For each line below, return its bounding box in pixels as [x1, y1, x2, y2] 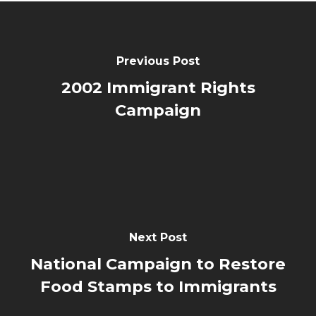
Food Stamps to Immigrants [39, 276, 276, 296]
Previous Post [116, 54, 200, 68]
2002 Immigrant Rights [61, 77, 255, 97]
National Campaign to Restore [30, 253, 286, 274]
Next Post [129, 230, 187, 244]
